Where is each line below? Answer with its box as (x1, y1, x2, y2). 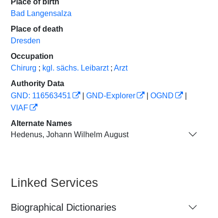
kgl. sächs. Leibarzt (42, 64, 109, 72)
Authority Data (11, 79, 64, 88)
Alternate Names (11, 119, 72, 127)
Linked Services (11, 176, 98, 189)
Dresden (11, 36, 40, 45)
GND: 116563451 (11, 91, 71, 100)
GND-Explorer (86, 91, 135, 100)
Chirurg (11, 64, 36, 72)
